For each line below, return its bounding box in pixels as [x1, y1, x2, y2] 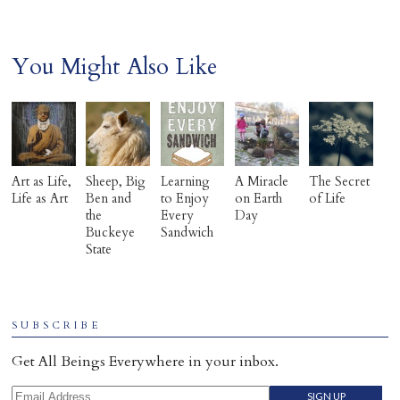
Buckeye [86, 223, 136, 241]
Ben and [86, 189, 132, 207]
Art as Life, [12, 172, 72, 190]
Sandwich [160, 223, 213, 241]
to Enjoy [160, 189, 209, 207]
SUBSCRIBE [12, 318, 103, 332]
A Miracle [234, 172, 288, 190]
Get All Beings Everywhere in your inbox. [12, 351, 279, 371]
